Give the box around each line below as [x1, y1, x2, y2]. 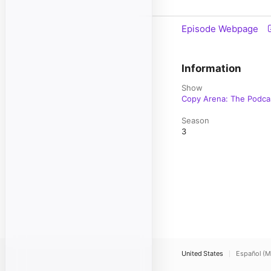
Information [181, 62, 241, 74]
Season [181, 116, 209, 125]
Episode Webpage [181, 23, 258, 34]
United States [181, 249, 223, 258]
